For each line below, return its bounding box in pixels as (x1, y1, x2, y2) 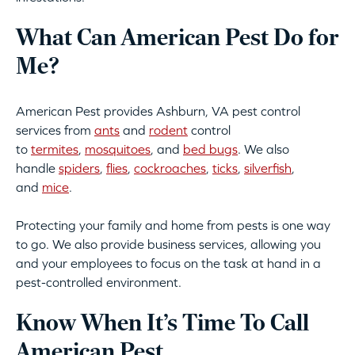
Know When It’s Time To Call (16, 312, 309, 338)
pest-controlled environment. (16, 275, 181, 290)
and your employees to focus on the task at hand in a (16, 256, 321, 271)
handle (16, 161, 59, 176)
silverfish (244, 161, 292, 176)
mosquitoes (85, 142, 151, 157)
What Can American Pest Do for (16, 27, 339, 52)
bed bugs (183, 142, 238, 157)
